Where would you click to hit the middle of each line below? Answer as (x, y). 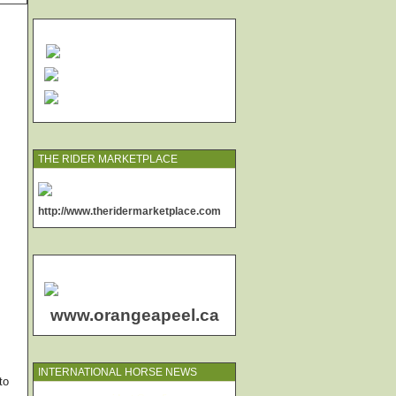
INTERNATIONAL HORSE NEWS (118, 372)
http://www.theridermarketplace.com (129, 211)
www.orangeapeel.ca (134, 315)
